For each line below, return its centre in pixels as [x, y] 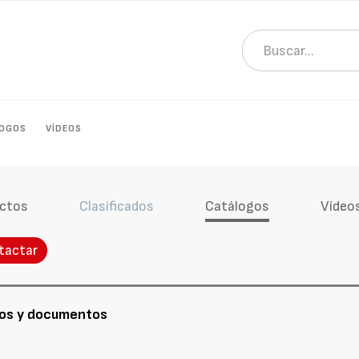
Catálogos [237, 206]
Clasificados [116, 206]
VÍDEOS [64, 129]
